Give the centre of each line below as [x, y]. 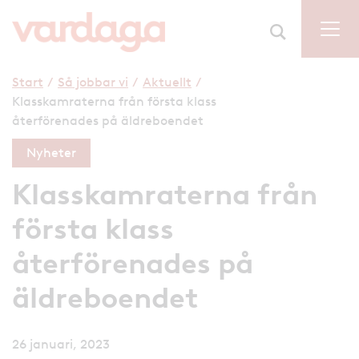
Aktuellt [167, 82]
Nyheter [51, 152]
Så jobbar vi [93, 82]
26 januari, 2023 [61, 344]
